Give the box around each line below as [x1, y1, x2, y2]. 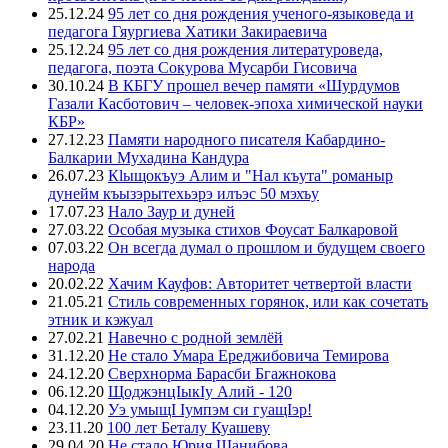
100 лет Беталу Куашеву [107, 418, 270, 436]
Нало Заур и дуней [108, 202, 235, 220]
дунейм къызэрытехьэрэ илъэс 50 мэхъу [48, 184, 319, 202]
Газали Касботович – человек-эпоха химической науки [48, 94, 423, 112]
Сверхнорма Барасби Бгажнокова [108, 364, 336, 382]
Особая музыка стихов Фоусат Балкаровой [108, 220, 398, 238]
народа [48, 256, 95, 274]
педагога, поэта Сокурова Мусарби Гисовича [48, 58, 357, 76]
